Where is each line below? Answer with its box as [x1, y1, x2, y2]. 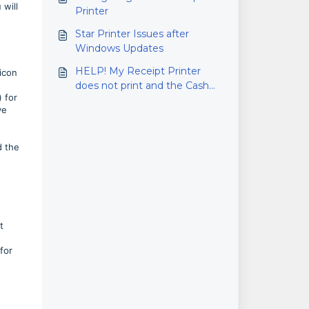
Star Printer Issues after [74, 28, 189, 40]
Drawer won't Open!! [74, 94, 173, 106]
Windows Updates [74, 42, 163, 54]
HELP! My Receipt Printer [74, 65, 109, 77]
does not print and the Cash [74, 79, 209, 92]
